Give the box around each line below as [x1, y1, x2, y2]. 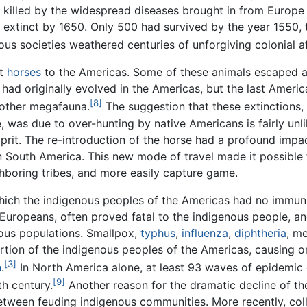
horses [7, 65, 41, 79]
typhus [140, 225, 175, 240]
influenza [182, 225, 228, 240]
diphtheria [234, 225, 286, 240]
